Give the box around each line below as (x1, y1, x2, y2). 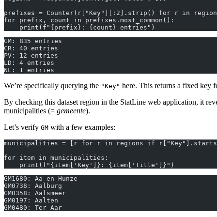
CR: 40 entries (4, 45, 58, 52)
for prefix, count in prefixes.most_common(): (4, 16, 174, 24)
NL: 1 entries (4, 66, 54, 74)
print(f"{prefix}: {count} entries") (4, 24, 155, 31)
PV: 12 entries (4, 52, 58, 60)
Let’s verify (4, 123, 41, 132)
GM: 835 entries (4, 37, 62, 45)
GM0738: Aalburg (4, 182, 62, 190)
